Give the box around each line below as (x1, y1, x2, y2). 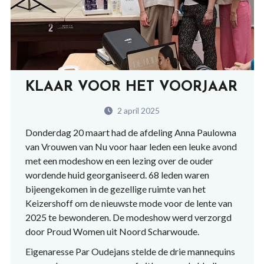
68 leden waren (148, 169, 209, 181)
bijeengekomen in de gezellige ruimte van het (25, 183, 206, 195)
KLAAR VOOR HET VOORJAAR (25, 80, 237, 95)
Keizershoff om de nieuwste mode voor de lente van (25, 197, 232, 209)
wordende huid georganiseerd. (25, 169, 148, 181)
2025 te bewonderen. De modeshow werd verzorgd (25, 212, 232, 223)
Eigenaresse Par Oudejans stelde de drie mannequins (25, 246, 235, 258)
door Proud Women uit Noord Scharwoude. (25, 226, 199, 237)
